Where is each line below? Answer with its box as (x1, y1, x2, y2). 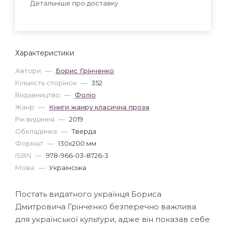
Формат (15, 139, 45, 147)
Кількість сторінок (15, 78, 78, 87)
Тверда (72, 127, 96, 135)
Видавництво (15, 90, 62, 99)
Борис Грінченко (55, 66, 114, 75)
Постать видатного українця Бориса (15, 189, 161, 199)
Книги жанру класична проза (49, 102, 149, 111)
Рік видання (15, 115, 56, 123)
